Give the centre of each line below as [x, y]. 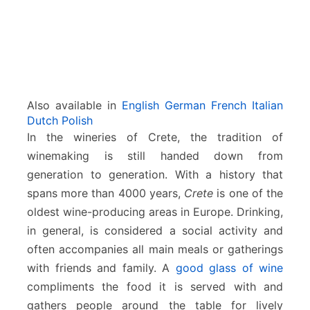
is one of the [248, 193]
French [229, 106]
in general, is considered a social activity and [155, 231]
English [140, 106]
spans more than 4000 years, [106, 193]
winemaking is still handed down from [155, 156]
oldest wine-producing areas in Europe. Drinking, [155, 212]
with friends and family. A [101, 268]
